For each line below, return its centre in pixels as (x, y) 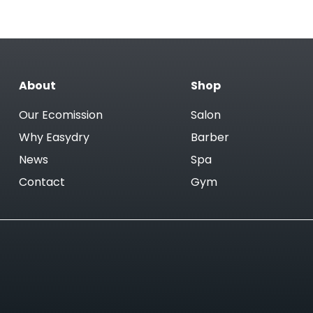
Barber (210, 139)
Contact (42, 183)
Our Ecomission (61, 116)
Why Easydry (54, 139)
